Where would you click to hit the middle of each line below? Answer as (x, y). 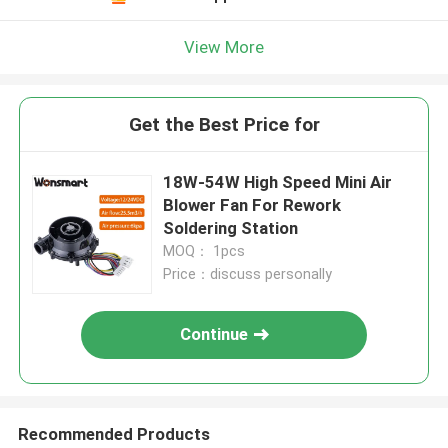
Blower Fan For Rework (252, 205)
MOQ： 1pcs (204, 251)
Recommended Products (113, 433)
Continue (214, 334)
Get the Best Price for (224, 125)
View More (224, 46)
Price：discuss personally (248, 274)
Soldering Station (231, 228)
